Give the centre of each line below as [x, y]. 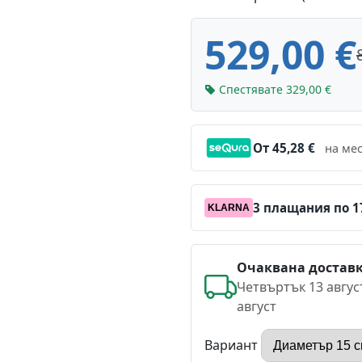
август [257, 306]
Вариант [231, 345]
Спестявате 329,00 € [275, 89]
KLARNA [229, 208]
